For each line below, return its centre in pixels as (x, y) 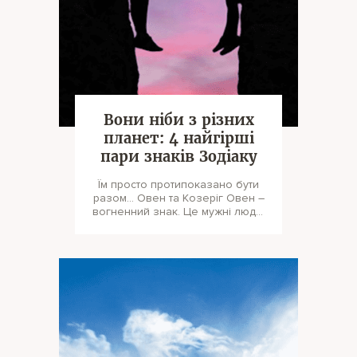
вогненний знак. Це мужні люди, (178, 212)
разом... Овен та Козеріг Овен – (115, 198)
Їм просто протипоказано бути (178, 184)
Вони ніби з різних (178, 120)
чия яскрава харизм (178, 225)
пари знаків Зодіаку (178, 157)
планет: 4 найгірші (178, 138)
